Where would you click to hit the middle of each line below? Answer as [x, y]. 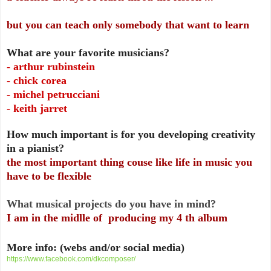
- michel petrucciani [55, 94]
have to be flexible [51, 176]
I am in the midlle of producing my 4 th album [119, 217]
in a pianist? [35, 148]
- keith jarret [38, 108]
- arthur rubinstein [52, 66]
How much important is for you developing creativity [131, 134]
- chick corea [38, 80]
